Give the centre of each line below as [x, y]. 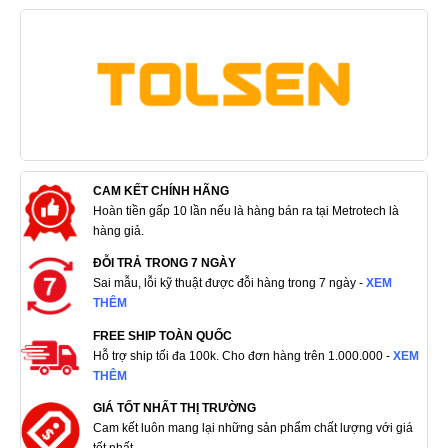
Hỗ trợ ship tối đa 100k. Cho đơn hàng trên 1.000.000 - [242, 355]
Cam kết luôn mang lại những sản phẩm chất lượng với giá [252, 428]
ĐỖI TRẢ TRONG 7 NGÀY [164, 263]
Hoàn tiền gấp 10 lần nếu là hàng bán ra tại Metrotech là [245, 210]
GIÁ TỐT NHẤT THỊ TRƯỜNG [174, 408]
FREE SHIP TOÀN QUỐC [162, 335]
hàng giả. [118, 230]
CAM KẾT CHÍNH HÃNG [160, 190]
